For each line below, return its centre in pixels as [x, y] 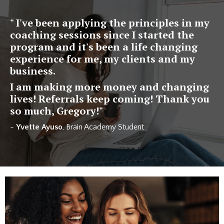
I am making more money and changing [109, 87]
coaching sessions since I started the [102, 35]
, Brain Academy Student [103, 127]
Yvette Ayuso [39, 127]
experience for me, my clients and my [102, 59]
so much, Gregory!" [56, 111]
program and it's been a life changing [104, 47]
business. [33, 71]
